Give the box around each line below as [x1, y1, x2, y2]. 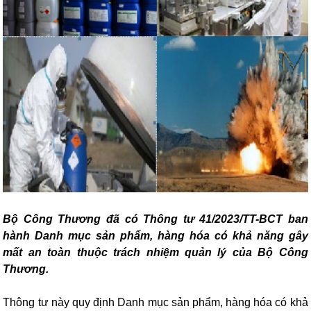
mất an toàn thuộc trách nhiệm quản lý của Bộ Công [3, 246, 308, 259]
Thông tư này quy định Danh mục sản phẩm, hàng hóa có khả [3, 296, 308, 309]
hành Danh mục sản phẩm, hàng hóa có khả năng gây [3, 230, 308, 242]
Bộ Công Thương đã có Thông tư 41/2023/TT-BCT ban [3, 213, 308, 226]
